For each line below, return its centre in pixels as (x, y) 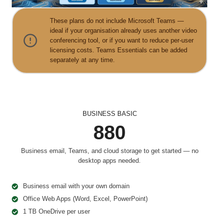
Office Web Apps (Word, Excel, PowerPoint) (85, 199)
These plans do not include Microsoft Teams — (117, 21)
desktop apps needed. (109, 161)
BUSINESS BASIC (109, 114)
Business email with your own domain (76, 186)
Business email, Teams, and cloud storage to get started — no (109, 151)
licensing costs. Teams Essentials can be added (119, 50)
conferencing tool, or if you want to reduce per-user (122, 41)
